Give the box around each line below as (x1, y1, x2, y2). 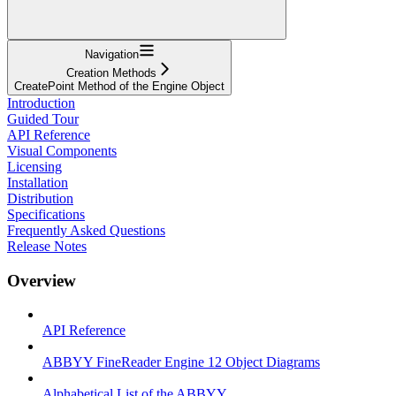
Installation (7, 174, 68, 190)
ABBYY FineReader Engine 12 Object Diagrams (42, 354, 320, 370)
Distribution (7, 190, 73, 206)
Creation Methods (66, 65, 156, 80)
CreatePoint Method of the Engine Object (14, 79, 225, 93)
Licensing (7, 158, 62, 174)
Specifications (7, 206, 85, 222)
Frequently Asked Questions (7, 222, 165, 238)
